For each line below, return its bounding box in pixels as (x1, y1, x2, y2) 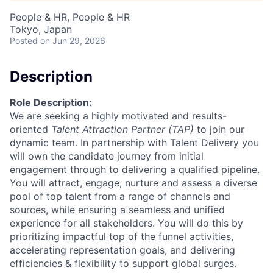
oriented (10, 122, 51, 135)
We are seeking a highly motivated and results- (10, 109, 227, 122)
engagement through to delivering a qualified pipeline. (10, 163, 260, 175)
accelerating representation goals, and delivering (10, 243, 235, 256)
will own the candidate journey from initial (10, 149, 204, 162)
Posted (10, 35, 38, 46)
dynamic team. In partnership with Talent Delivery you (10, 136, 259, 149)
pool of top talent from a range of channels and (10, 190, 230, 202)
